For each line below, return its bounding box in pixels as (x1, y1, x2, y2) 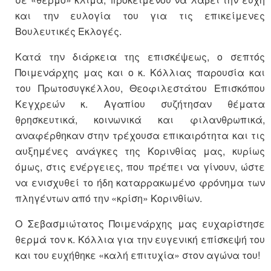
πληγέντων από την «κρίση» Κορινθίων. (15, 191, 202, 206)
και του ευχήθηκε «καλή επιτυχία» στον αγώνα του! (15, 248, 260, 263)
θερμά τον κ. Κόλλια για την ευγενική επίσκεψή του (15, 232, 265, 247)
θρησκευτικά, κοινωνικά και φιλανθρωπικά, (15, 113, 265, 127)
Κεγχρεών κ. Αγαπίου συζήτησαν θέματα (15, 97, 265, 111)
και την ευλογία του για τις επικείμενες (15, 8, 265, 23)
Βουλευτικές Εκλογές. (15, 24, 122, 39)
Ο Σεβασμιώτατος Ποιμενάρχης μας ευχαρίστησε (15, 217, 265, 231)
